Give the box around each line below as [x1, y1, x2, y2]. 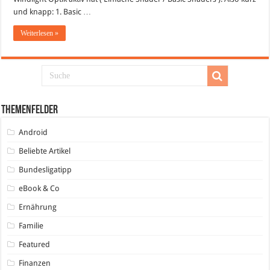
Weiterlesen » [20, 29, 59, 37]
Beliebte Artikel [19, 146, 71, 155]
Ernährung [19, 202, 57, 212]
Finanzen [19, 259, 51, 268]
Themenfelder [1, 104, 58, 116]
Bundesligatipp [19, 165, 72, 174]
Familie [19, 221, 44, 230]
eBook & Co [19, 184, 60, 193]
